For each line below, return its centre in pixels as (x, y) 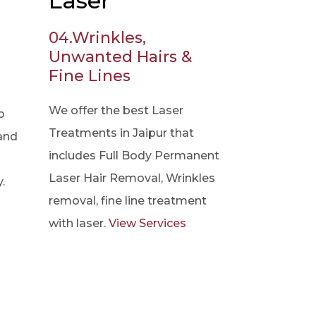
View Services (147, 223)
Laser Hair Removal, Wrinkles (132, 178)
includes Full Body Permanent (134, 156)
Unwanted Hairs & (120, 57)
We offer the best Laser (116, 110)
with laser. (78, 223)
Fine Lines (89, 76)
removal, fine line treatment (127, 201)
